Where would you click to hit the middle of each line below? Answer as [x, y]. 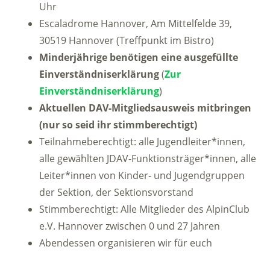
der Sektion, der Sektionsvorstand [116, 193]
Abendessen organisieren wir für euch [126, 243]
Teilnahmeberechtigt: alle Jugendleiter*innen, [142, 142]
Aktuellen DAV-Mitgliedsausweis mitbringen [145, 108]
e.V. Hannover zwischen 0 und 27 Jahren [130, 226]
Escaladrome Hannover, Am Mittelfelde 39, [136, 24]
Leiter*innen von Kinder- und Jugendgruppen [142, 176]
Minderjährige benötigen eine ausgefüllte [139, 58]
